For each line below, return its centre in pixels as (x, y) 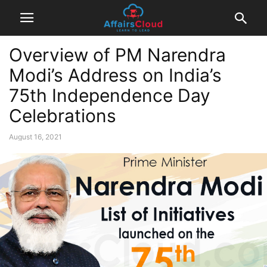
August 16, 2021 (35, 137)
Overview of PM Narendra (117, 55)
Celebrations (63, 116)
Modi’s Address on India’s (115, 75)
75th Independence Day (110, 95)
